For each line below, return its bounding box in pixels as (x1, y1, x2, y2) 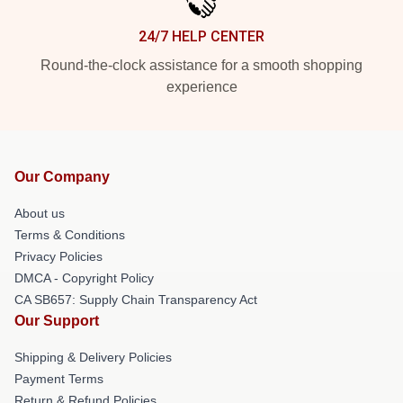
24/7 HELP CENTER (139, 28, 264, 45)
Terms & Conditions (14, 228, 125, 242)
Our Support (14, 313, 99, 328)
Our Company (14, 169, 110, 184)
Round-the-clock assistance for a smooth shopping (40, 58, 363, 73)
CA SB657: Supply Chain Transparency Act (14, 292, 257, 307)
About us (14, 206, 65, 220)
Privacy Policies (14, 249, 103, 264)
